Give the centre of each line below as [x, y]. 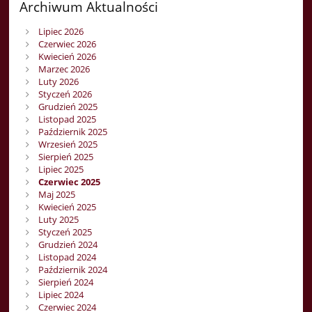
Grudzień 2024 [68, 245]
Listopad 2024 [67, 257]
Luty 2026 [58, 82]
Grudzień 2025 [68, 107]
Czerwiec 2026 [67, 44]
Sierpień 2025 [65, 157]
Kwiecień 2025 [67, 207]
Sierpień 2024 [65, 282]
